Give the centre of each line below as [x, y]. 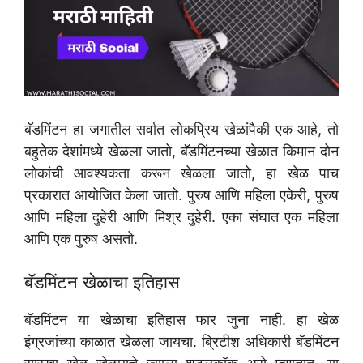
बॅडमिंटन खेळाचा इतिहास [102, 282]
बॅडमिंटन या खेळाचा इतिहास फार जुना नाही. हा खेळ [181, 320]
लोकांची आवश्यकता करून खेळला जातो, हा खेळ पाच [181, 173]
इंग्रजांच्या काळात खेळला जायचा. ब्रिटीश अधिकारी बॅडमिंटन [181, 342]
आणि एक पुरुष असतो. [81, 239]
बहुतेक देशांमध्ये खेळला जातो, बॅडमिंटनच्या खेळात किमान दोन [181, 152]
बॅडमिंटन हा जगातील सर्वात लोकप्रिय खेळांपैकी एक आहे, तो [181, 130]
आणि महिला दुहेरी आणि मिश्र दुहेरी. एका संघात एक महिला [181, 217]
